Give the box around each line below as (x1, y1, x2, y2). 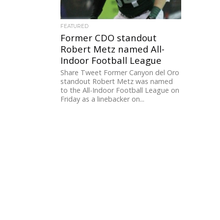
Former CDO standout (60, 31, 157, 44)
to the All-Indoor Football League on (60, 85, 180, 95)
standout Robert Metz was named (60, 77, 173, 86)
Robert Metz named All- (60, 43, 165, 55)
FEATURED (60, 23, 89, 30)
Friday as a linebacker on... (60, 94, 145, 104)
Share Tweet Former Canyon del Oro (60, 68, 180, 78)
